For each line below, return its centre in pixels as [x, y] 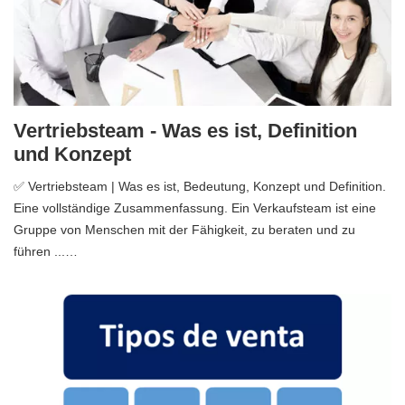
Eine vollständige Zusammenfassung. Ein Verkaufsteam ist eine [195, 207]
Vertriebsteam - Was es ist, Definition [185, 130]
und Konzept [72, 154]
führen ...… [46, 251]
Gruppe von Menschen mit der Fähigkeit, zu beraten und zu [184, 229]
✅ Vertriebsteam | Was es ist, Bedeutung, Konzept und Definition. [200, 186]
